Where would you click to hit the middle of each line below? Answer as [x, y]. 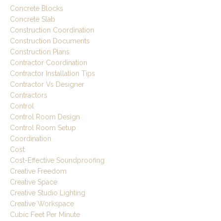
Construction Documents [50, 41]
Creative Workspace [42, 204]
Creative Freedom [38, 171]
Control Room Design [45, 117]
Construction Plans [40, 52]
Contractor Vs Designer [47, 85]
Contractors [29, 95]
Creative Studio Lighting [48, 193]
